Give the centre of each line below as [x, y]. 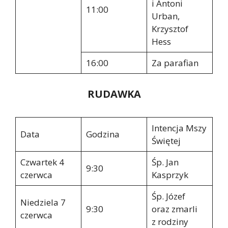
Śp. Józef [168, 196]
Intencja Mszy [179, 128]
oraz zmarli [174, 209]
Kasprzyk [170, 175]
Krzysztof [170, 28]
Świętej [166, 141]
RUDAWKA [114, 94]
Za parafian [175, 63]
